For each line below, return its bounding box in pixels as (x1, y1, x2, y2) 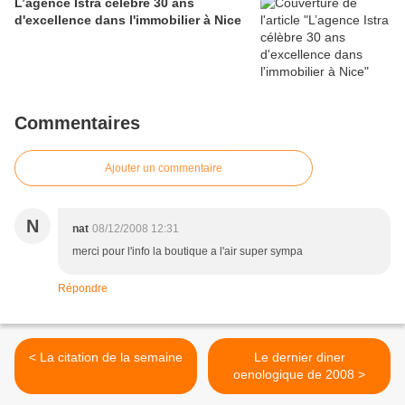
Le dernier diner (253, 350, 345, 365)
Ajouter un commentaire (105, 162, 222, 175)
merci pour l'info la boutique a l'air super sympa (72, 245, 303, 259)
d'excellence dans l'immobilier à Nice (14, 13, 241, 28)
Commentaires (14, 113, 140, 134)
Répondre (58, 282, 108, 296)
